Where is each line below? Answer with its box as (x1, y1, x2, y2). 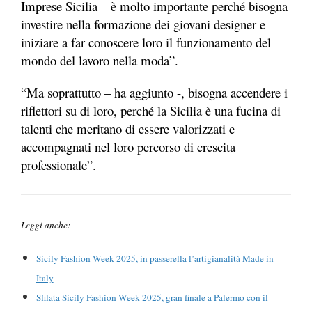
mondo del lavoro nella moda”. (21, 51, 182, 69)
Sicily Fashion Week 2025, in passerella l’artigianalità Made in (36, 252, 274, 265)
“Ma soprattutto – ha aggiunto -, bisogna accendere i (21, 83, 288, 101)
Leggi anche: (21, 219, 70, 232)
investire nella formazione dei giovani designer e (21, 15, 265, 33)
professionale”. (21, 155, 96, 173)
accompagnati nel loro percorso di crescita (21, 137, 235, 155)
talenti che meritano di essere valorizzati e (21, 119, 235, 137)
